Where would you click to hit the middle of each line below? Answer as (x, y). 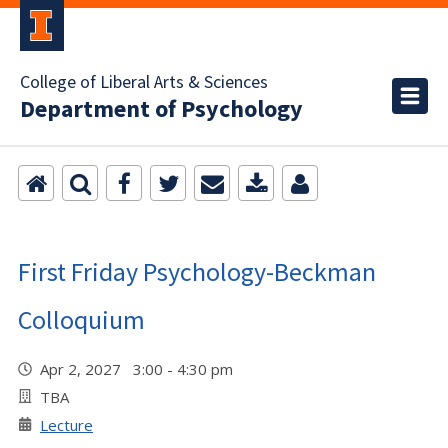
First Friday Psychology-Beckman (197, 271)
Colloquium (81, 319)
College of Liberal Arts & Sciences (144, 82)
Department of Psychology (161, 109)
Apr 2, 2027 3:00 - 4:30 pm (140, 369)
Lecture (66, 425)
